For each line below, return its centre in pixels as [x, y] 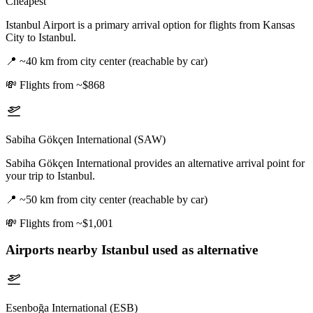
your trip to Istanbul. [50, 175]
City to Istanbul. [41, 37]
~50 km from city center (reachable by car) [114, 199]
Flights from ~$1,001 [66, 223]
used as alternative [203, 250]
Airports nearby [53, 250]
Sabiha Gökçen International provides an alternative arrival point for [155, 163]
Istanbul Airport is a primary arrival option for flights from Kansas [150, 24]
